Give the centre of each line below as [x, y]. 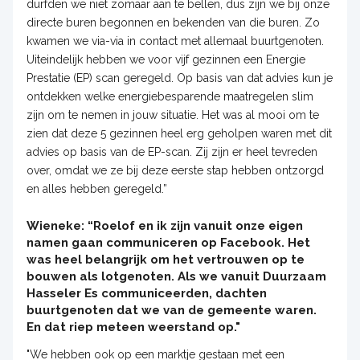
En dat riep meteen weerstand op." [135, 327]
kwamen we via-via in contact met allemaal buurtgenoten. [175, 41]
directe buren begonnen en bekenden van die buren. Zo [173, 22]
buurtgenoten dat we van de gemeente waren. [171, 310]
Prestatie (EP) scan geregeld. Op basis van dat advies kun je [179, 78]
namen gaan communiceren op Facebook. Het [168, 242]
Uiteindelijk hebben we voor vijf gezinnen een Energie [166, 59]
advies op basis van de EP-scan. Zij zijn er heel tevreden [172, 151]
